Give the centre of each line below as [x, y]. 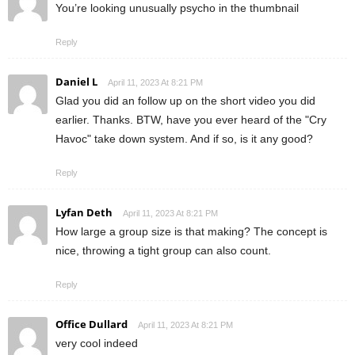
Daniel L [76, 82]
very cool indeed [97, 344]
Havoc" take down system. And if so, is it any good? [184, 139]
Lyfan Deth [84, 213]
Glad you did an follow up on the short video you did [185, 101]
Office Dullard [92, 324]
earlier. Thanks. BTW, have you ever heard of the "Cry [191, 120]
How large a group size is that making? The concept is [191, 232]
